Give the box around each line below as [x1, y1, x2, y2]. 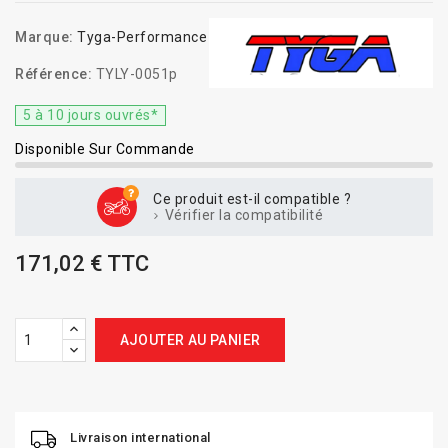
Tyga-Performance [77, 29, 207, 45]
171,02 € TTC [15, 251, 149, 276]
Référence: [15, 66, 92, 82]
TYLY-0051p [95, 66, 178, 82]
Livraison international [70, 430, 211, 446]
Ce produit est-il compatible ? [153, 191, 351, 207]
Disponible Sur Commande [15, 141, 195, 157]
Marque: [15, 29, 74, 45]
